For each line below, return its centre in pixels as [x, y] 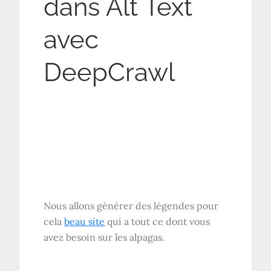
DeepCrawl [109, 73]
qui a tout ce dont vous [158, 222]
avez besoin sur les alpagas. [104, 237]
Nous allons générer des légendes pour [131, 206]
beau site [85, 222]
